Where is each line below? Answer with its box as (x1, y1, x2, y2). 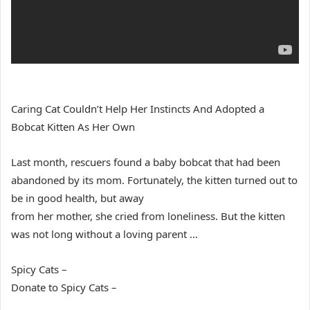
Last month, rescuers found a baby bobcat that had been (11, 154, 280, 169)
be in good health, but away (11, 190, 144, 205)
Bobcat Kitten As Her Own (11, 119, 135, 134)
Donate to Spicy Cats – (11, 280, 117, 294)
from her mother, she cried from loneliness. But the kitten (11, 208, 285, 223)
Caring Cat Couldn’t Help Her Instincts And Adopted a (11, 101, 264, 116)
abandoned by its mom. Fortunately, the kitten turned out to (11, 172, 298, 187)
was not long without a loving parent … (11, 226, 198, 241)
